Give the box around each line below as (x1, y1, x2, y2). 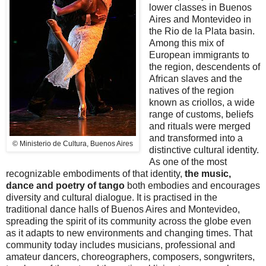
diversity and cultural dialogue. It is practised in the (6, 192, 217, 202)
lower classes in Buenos (148, 2, 252, 12)
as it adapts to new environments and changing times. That (6, 227, 252, 238)
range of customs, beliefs (148, 109, 254, 119)
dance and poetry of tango (6, 180, 125, 191)
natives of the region (148, 85, 234, 96)
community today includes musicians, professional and (6, 239, 235, 250)
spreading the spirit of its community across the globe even (6, 216, 251, 226)
